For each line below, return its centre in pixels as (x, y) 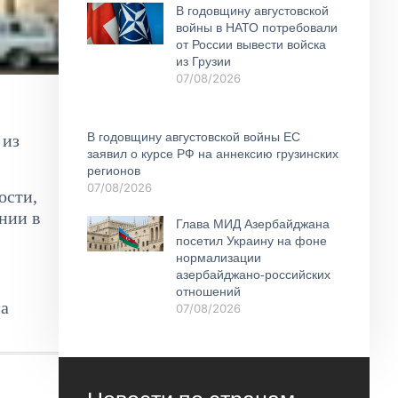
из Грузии (203, 61)
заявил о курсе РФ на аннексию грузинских (213, 153)
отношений (208, 291)
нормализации (218, 257)
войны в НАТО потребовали (256, 27)
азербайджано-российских (253, 274)
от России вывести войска (251, 44)
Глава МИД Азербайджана (252, 223)
